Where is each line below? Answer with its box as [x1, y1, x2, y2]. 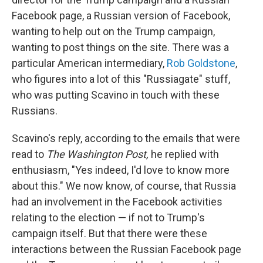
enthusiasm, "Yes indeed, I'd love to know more [12, 164, 230, 177]
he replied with [149, 148, 219, 161]
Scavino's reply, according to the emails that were [12, 132, 240, 145]
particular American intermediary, [12, 57, 167, 70]
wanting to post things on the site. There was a [12, 41, 229, 54]
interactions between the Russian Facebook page [12, 243, 241, 256]
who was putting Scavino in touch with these [12, 89, 220, 102]
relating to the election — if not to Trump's [12, 211, 205, 224]
